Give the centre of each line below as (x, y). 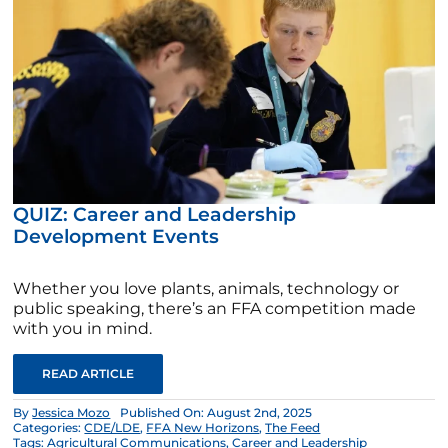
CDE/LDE (112, 427)
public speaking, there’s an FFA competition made (215, 308)
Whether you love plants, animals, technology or (206, 288)
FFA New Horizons (203, 427)
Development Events (116, 236)
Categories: (49, 427)
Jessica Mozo (71, 412)
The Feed (293, 427)
